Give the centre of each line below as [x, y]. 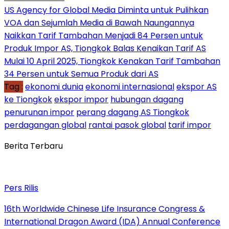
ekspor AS [197, 86]
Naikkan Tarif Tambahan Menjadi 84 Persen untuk [104, 35]
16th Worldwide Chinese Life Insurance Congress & [105, 209]
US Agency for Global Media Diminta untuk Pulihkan [106, 10]
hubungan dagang [147, 99]
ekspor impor [81, 99]
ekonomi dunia [54, 86]
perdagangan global [45, 125]
